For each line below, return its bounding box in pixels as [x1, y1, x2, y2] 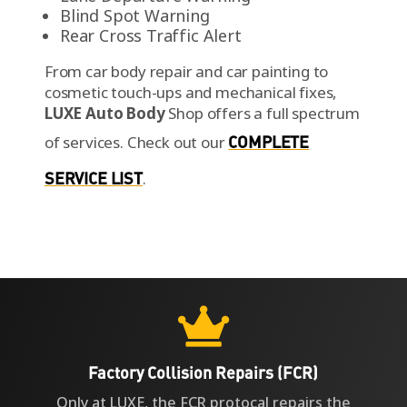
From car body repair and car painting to [44, 60, 329, 82]
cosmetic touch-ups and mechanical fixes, [44, 81, 338, 103]
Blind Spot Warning [59, 4, 210, 26]
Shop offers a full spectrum [164, 102, 360, 124]
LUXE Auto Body [44, 102, 165, 124]
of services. [44, 131, 127, 153]
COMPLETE [228, 131, 309, 152]
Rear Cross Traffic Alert [59, 24, 242, 46]
